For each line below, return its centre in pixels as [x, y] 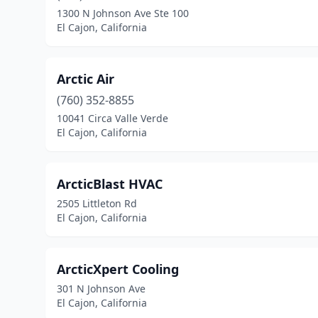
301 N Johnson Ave [101, 289]
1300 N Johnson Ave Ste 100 [123, 13]
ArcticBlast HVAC [110, 184]
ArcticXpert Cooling [118, 269]
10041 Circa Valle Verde [113, 118]
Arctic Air [86, 79]
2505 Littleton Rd [97, 203]
